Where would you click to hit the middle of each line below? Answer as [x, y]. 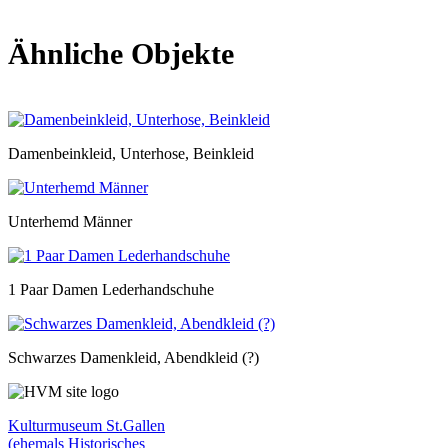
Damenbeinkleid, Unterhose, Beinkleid [131, 154]
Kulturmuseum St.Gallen [86, 426]
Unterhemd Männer [70, 222]
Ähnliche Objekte [121, 54]
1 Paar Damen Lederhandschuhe [111, 290]
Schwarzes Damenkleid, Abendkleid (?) [133, 358]
